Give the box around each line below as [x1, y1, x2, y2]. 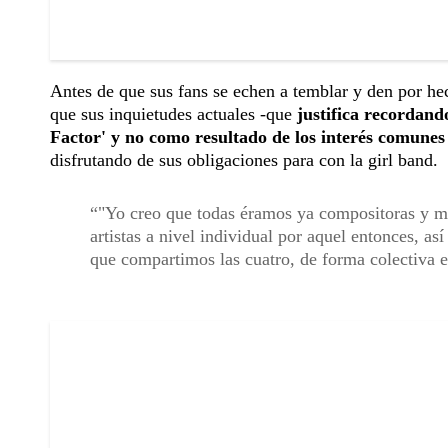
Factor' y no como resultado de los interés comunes [50, 127, 445, 148]
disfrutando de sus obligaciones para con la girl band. [50, 150, 438, 171]
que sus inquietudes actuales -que [50, 104, 297, 125]
